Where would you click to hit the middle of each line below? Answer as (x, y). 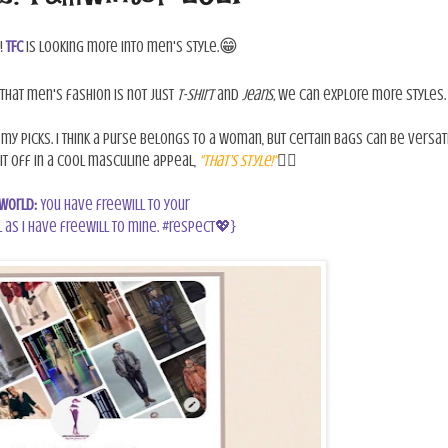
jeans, (260, 95)
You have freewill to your (115, 205)
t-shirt (197, 95)
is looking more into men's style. (122, 47)
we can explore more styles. (362, 95)
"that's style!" (237, 161)
